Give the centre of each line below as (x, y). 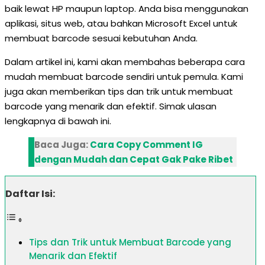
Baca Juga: (62, 145)
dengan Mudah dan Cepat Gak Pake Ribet (134, 159)
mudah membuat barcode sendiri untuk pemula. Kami (124, 77)
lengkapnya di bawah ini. (58, 121)
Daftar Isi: (30, 194)
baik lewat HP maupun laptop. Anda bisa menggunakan (127, 9)
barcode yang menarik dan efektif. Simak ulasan (111, 106)
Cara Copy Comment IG (146, 145)
